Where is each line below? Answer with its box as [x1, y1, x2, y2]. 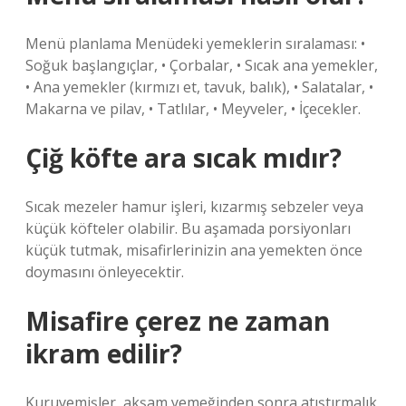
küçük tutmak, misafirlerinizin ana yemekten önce [25, 240, 362, 260]
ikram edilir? [25, 336, 182, 371]
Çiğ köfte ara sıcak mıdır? [25, 140, 342, 175]
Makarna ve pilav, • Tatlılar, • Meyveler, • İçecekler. [25, 99, 361, 119]
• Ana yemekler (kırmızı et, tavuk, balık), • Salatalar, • [25, 77, 373, 97]
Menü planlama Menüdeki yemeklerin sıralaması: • [25, 34, 365, 53]
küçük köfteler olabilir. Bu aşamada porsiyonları [25, 218, 351, 238]
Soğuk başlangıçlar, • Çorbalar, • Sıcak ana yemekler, [25, 55, 378, 75]
